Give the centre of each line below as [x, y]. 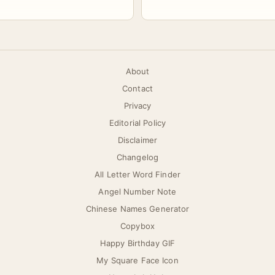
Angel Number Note [137, 192]
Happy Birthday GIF [137, 243]
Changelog [137, 157]
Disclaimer [137, 140]
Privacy [137, 106]
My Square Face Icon [137, 260]
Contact [137, 88]
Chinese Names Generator [137, 209]
